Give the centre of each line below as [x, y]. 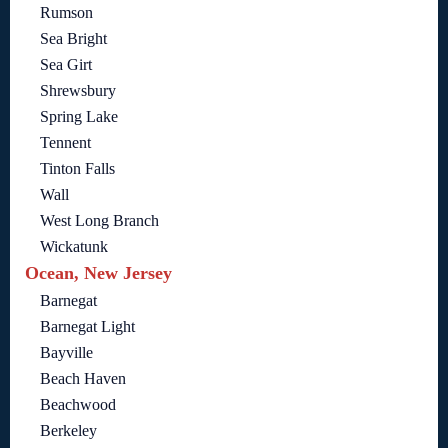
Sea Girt [66, 65]
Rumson [66, 13]
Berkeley [68, 431]
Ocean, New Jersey [98, 273]
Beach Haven [83, 379]
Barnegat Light [87, 327]
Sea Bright [73, 39]
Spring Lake [79, 117]
